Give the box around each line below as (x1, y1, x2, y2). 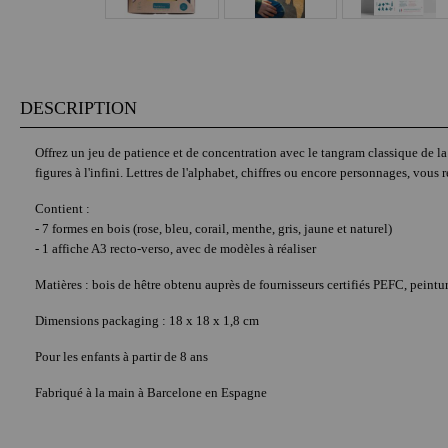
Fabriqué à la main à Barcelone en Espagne (35, 384, 267, 400)
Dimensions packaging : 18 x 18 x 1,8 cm (35, 312, 259, 328)
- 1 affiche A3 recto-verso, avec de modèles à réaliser (35, 240, 316, 256)
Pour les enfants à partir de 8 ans (35, 348, 208, 364)
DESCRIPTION (20, 97, 137, 118)
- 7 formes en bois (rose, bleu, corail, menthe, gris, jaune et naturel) (35, 220, 392, 236)
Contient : (35, 200, 90, 216)
